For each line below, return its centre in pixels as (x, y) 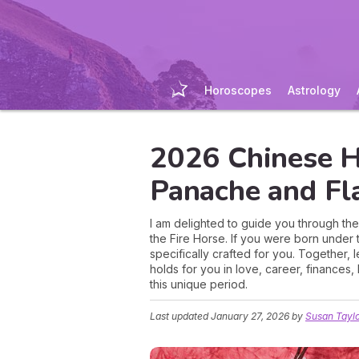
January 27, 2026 (250, 316)
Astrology (314, 90)
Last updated (180, 316)
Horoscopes (238, 90)
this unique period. (199, 284)
